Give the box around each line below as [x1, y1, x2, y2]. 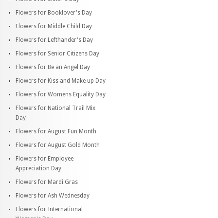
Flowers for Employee [16, 155, 73, 162]
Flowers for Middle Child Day [16, 22, 92, 30]
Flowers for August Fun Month [16, 127, 96, 135]
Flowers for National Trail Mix [16, 104, 95, 111]
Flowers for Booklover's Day [16, 9, 92, 16]
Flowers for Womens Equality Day [16, 91, 106, 98]
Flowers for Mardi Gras [16, 178, 78, 185]
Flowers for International [16, 205, 83, 213]
